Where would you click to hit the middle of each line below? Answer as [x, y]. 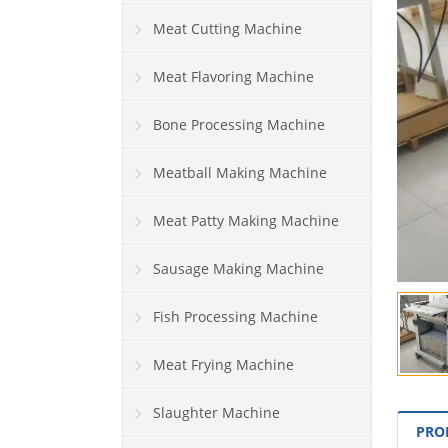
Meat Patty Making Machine [246, 221]
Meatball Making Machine [240, 173]
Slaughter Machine [216, 413]
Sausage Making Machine [238, 269]
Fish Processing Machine [235, 317]
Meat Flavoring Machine [233, 77]
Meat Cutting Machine [227, 29]
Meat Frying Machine [223, 365]
